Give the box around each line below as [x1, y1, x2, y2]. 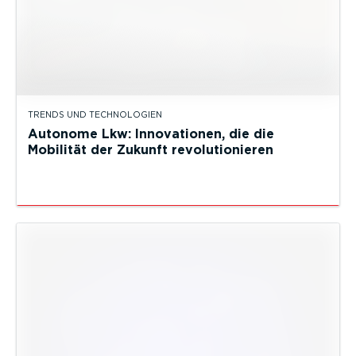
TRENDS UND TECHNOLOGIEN [28, 110, 162, 121]
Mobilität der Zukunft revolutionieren [28, 142, 273, 158]
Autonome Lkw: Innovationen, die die [28, 126, 274, 142]
